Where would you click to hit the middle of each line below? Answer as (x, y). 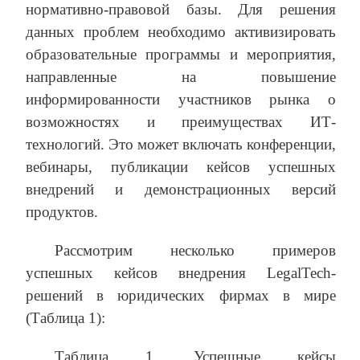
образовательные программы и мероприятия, (181, 54)
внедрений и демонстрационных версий (181, 189)
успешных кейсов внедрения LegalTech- (181, 272)
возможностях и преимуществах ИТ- (181, 121)
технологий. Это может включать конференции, (181, 144)
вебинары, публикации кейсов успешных (181, 166)
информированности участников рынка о (181, 99)
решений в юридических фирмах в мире (181, 295)
